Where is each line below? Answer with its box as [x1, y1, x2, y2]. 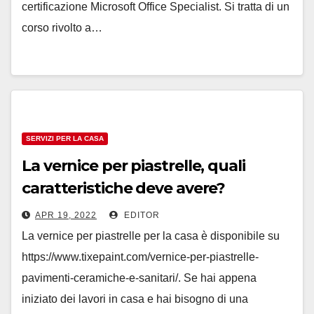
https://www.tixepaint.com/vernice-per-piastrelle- [22, 251, 259, 263]
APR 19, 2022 [35, 210, 97, 220]
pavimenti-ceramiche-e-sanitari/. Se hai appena [22, 272, 257, 284]
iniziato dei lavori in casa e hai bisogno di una [22, 293, 248, 305]
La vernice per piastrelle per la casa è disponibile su [22, 230, 280, 242]
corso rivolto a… [22, 22, 102, 34]
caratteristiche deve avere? [22, 179, 226, 198]
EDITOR [121, 210, 160, 220]
